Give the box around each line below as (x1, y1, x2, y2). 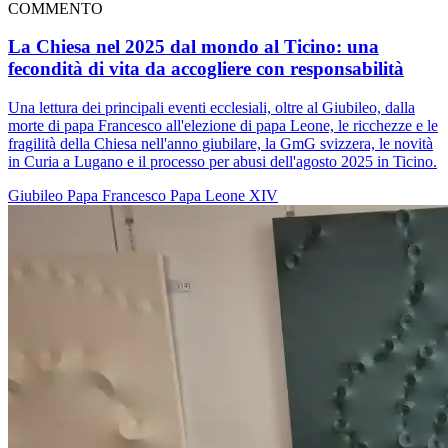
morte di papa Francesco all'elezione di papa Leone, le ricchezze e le (8, 117, 438, 135)
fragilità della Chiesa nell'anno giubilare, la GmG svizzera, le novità (8, 135, 433, 153)
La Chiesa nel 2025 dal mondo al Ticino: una (8, 36, 379, 58)
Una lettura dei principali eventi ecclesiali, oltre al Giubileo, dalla (8, 99, 415, 117)
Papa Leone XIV (170, 187, 278, 205)
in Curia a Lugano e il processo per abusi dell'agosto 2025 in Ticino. (8, 153, 437, 171)
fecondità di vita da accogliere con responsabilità (8, 58, 404, 80)
